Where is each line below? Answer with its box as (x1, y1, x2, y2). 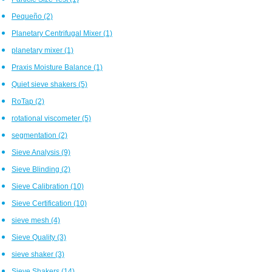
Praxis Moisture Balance (12, 63, 93, 71)
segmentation (12, 131, 58, 139)
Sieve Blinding (12, 165, 61, 173)
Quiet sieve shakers (12, 80, 78, 88)
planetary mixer (12, 46, 64, 54)
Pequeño (12, 12, 44, 20)
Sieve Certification (12, 199, 73, 207)
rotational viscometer (12, 114, 82, 122)
